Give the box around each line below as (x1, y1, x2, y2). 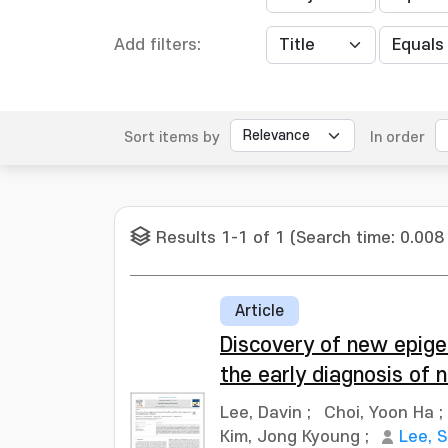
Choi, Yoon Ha (324, 404, 434, 422)
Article (235, 302, 284, 320)
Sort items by (124, 129, 220, 146)
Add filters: (114, 36, 201, 54)
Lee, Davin (220, 404, 302, 422)
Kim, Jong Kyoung (220, 428, 360, 446)
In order (370, 129, 425, 146)
